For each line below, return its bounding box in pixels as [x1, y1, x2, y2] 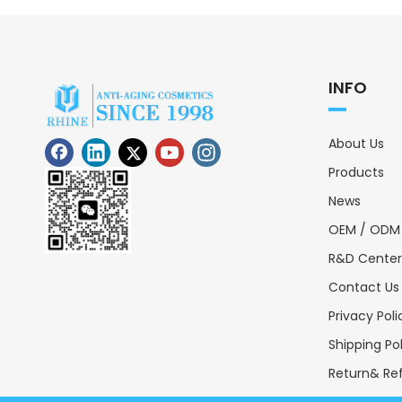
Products [328, 162, 384, 181]
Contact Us [328, 277, 399, 296]
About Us [328, 134, 384, 153]
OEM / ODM [328, 220, 400, 239]
